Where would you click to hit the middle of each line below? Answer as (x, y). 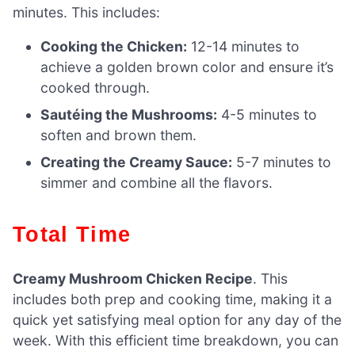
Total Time (78, 235)
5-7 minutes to (282, 162)
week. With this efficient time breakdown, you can (176, 341)
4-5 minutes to (267, 115)
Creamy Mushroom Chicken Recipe (133, 279)
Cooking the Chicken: (114, 47)
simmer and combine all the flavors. (157, 183)
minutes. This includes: (86, 12)
